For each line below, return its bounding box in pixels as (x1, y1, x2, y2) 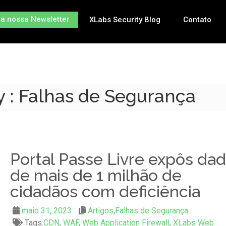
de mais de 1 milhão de (10, 166, 182, 185)
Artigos (87, 206, 114, 215)
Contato (183, 15, 211, 24)
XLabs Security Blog (89, 15, 160, 24)
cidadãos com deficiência (10, 182, 200, 201)
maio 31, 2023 (21, 206, 72, 215)
